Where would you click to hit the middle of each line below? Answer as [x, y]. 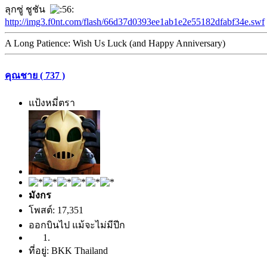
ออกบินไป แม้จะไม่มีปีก [77, 225]
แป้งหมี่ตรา [52, 103]
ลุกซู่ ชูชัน [27, 10]
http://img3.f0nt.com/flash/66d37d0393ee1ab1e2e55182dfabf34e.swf [135, 22]
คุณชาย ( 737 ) [35, 75]
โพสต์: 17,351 [56, 210]
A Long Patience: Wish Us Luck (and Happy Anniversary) [115, 44]
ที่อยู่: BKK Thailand [68, 251]
